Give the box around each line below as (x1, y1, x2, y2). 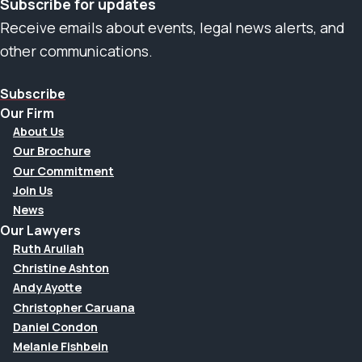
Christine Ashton (13, 260, 109, 276)
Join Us (13, 182, 53, 198)
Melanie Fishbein (13, 339, 108, 355)
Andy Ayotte (13, 280, 82, 296)
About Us (13, 124, 64, 140)
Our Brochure (13, 143, 90, 159)
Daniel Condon (13, 318, 98, 335)
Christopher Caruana (13, 299, 135, 315)
